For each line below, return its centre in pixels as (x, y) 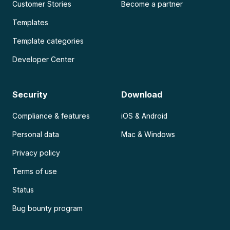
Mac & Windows (148, 135)
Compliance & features (51, 116)
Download (142, 95)
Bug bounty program (48, 208)
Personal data (36, 135)
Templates (31, 23)
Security (30, 95)
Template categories (48, 41)
